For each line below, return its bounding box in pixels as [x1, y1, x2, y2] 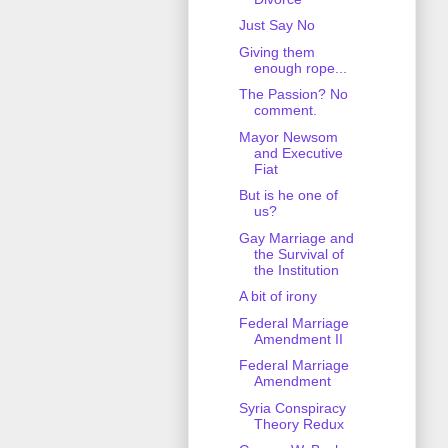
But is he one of [238, 187, 338, 204]
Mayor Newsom [238, 128, 338, 145]
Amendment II [253, 330, 343, 347]
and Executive [253, 144, 343, 161]
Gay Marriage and [238, 229, 354, 246]
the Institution [253, 261, 339, 278]
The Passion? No [238, 86, 348, 103]
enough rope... [253, 59, 347, 76]
